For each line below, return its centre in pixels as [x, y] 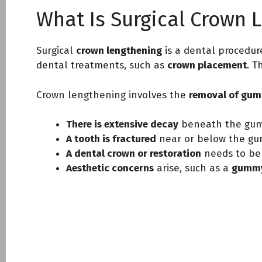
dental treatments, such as [102, 65]
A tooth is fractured [111, 139]
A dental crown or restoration [134, 154]
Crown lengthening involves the [113, 95]
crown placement [207, 65]
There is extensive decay [122, 124]
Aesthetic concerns [110, 168]
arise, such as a [193, 168]
